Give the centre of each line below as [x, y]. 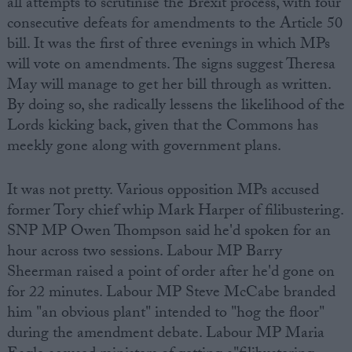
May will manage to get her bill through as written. [169, 86]
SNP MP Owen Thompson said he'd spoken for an [169, 232]
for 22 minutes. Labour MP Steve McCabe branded [171, 293]
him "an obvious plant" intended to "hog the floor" [165, 314]
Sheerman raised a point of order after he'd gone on [170, 273]
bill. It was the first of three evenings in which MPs [168, 45]
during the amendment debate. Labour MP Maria [165, 334]
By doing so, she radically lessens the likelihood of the [176, 106]
